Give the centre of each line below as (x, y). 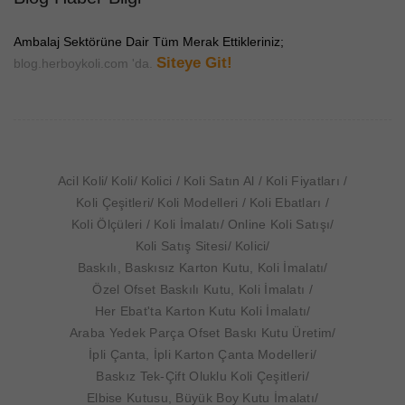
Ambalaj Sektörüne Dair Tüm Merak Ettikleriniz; (149, 42)
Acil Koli (81, 181)
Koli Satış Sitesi (181, 246)
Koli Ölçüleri (109, 225)
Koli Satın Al (221, 181)
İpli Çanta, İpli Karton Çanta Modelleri (201, 355)
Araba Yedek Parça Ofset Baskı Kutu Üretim (201, 333)
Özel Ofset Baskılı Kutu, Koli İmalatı (201, 290)
